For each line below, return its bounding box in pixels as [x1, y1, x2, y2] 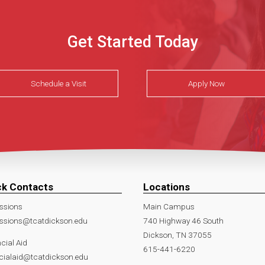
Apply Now [188, 78, 225, 88]
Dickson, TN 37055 [143, 230, 212, 240]
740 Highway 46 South [143, 215, 224, 225]
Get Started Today [67, 33, 198, 51]
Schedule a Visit [31, 78, 86, 88]
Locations [143, 180, 190, 193]
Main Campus [143, 201, 195, 211]
